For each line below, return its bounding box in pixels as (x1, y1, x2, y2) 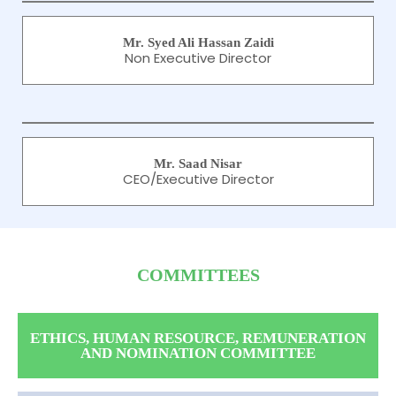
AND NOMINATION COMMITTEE (80, 345, 316, 362)
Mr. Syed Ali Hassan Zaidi (122, 35, 274, 49)
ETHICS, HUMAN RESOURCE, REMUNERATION (30, 330, 366, 346)
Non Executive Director (125, 49, 271, 67)
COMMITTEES (136, 265, 260, 285)
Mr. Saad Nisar (154, 156, 242, 171)
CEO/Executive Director (122, 170, 274, 188)
